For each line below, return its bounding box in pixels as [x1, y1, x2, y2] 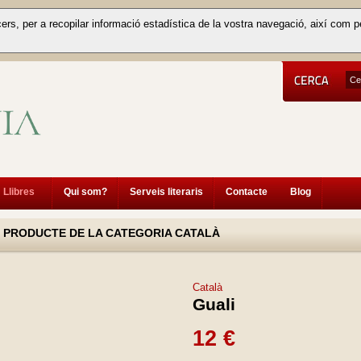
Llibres [3, 186, 35, 197]
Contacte [226, 186, 268, 197]
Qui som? [64, 186, 107, 197]
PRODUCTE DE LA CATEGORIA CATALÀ [3, 226, 220, 239]
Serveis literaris [130, 186, 203, 197]
